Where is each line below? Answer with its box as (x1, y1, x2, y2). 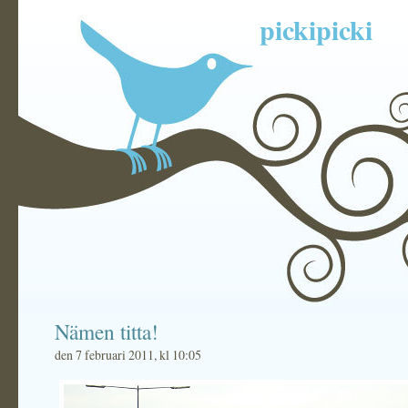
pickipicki (260, 9, 372, 49)
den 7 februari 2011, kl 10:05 (55, 346, 201, 363)
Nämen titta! (55, 317, 158, 346)
